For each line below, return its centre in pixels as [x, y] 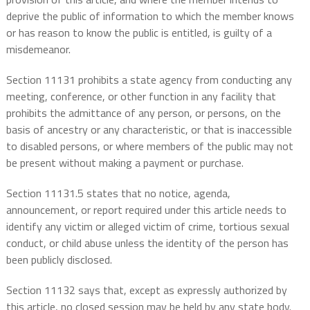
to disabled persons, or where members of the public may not [149, 146]
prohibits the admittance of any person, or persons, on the [143, 113]
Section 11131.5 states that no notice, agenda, [118, 193]
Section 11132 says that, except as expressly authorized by [146, 290]
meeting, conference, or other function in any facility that [141, 97]
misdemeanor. [38, 49]
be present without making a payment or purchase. [125, 163]
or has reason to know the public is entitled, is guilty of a [139, 33]
